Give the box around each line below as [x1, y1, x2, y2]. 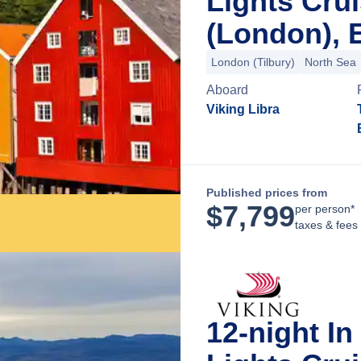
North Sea [305, 56, 356, 68]
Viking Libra [206, 102, 280, 116]
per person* [295, 202, 355, 215]
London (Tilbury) [211, 56, 295, 68]
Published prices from [206, 186, 327, 199]
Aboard [206, 83, 248, 97]
